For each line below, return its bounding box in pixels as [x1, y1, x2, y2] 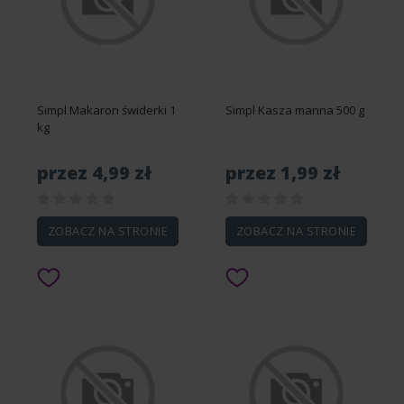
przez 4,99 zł [37, 161, 151, 185]
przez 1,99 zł [225, 161, 340, 185]
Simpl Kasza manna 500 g [225, 102, 364, 118]
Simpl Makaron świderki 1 [37, 102, 176, 118]
